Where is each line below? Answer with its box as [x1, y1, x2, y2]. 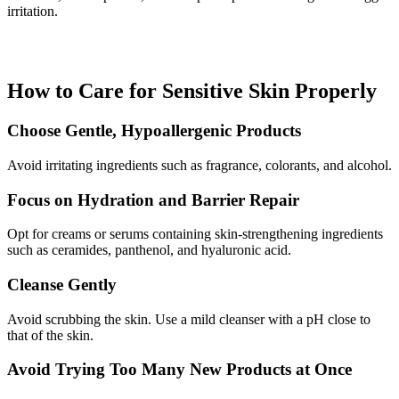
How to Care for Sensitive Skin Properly [7, 79, 377, 103]
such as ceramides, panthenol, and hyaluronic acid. [7, 242, 291, 258]
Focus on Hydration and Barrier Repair [7, 190, 299, 209]
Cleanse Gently [7, 275, 117, 295]
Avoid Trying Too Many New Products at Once [7, 360, 352, 379]
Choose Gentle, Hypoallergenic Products [7, 121, 301, 141]
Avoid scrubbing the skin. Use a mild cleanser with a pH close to [7, 311, 370, 327]
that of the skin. [7, 327, 94, 343]
